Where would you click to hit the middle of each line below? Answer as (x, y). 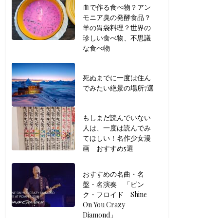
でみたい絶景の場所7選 (118, 88)
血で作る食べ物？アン (117, 7)
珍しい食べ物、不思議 (117, 38)
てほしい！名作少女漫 (117, 138)
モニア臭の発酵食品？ (117, 17)
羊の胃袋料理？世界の (117, 27)
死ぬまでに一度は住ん (117, 78)
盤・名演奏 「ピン (113, 184)
